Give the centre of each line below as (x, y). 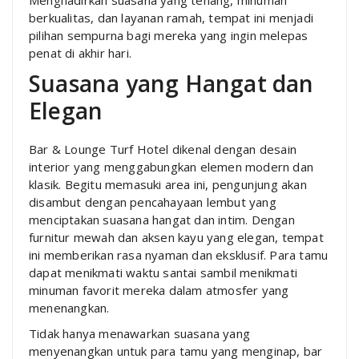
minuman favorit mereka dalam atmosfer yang (159, 290)
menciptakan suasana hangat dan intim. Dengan (162, 219)
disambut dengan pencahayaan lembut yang (153, 202)
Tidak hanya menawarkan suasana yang (139, 333)
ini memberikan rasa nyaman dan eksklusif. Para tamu (179, 254)
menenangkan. (69, 307)
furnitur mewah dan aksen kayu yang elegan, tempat (176, 237)
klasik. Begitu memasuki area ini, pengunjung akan (168, 184)
